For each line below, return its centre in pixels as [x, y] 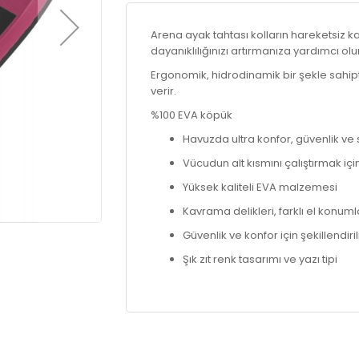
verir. [164, 91]
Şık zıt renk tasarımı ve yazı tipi [260, 259]
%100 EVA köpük [192, 115]
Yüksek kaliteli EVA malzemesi [260, 187]
